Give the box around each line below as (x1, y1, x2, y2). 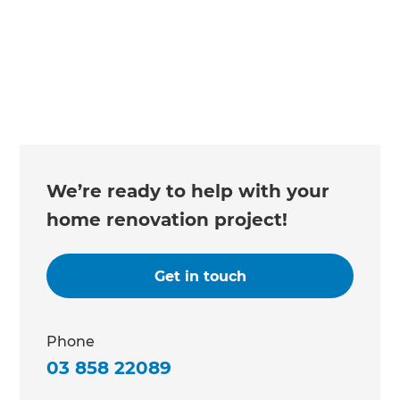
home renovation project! (46, 208, 288, 230)
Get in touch (154, 267, 246, 285)
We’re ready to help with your (46, 179, 330, 202)
